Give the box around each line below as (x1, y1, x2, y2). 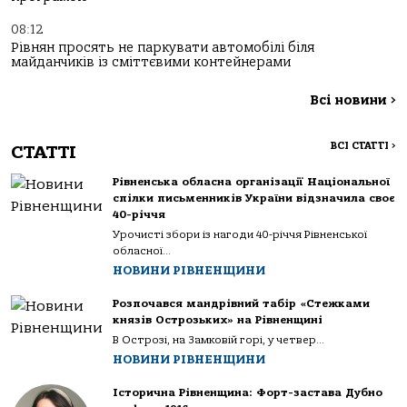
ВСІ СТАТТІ (330, 140, 392, 152)
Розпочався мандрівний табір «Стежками (113, 297, 370, 310)
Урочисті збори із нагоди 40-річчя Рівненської (113, 228, 367, 241)
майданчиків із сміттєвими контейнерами (11, 55, 291, 70)
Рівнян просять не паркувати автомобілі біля (11, 40, 314, 55)
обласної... (113, 244, 171, 257)
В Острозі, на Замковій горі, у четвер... (113, 333, 324, 346)
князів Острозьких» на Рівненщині (113, 313, 323, 326)
